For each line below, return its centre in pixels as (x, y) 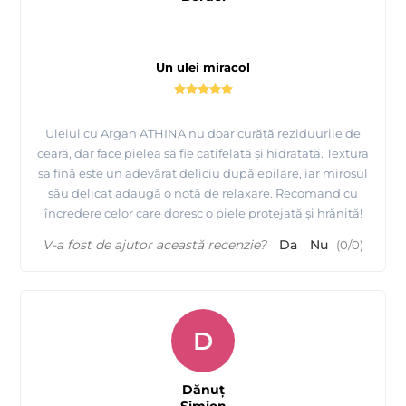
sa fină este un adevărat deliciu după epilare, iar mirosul (203, 174)
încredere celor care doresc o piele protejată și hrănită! (203, 213)
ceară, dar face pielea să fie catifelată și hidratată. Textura (203, 154)
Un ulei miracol (203, 68)
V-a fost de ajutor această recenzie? (155, 245)
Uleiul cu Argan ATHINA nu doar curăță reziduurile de (203, 134)
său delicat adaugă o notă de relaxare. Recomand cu (203, 193)
